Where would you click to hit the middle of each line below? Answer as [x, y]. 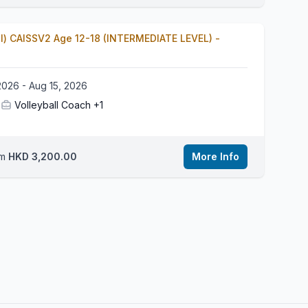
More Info [216, 156]
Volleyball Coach [54, 105]
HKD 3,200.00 [54, 156]
